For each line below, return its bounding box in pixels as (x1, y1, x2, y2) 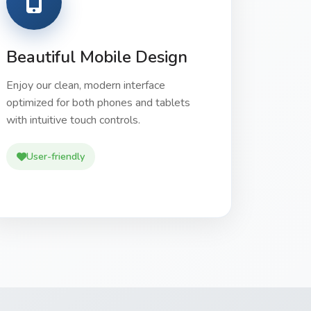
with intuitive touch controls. (6, 112, 140, 128)
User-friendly (26, 149, 85, 163)
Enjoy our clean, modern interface (6, 78, 165, 93)
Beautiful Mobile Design (6, 46, 187, 68)
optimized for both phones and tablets (6, 95, 190, 110)
